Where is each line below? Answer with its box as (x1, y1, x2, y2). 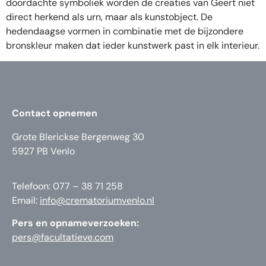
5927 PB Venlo (12, 145, 75, 158)
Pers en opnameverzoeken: (12, 217, 139, 230)
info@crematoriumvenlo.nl (40, 194, 154, 207)
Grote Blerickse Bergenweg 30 (12, 131, 144, 144)
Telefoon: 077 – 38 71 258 (12, 179, 123, 192)
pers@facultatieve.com (12, 231, 113, 244)
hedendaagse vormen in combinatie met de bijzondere (6, 25, 243, 37)
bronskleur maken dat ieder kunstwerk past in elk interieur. (6, 39, 259, 52)
